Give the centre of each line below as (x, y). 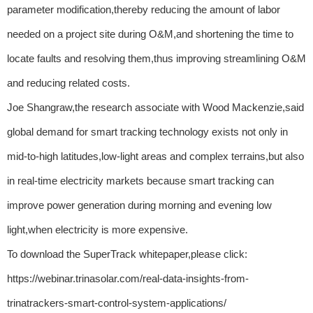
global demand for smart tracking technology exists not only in (147, 132)
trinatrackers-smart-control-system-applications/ (117, 303)
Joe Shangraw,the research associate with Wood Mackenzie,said (155, 108)
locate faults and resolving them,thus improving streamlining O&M (156, 59)
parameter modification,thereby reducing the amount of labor (144, 10)
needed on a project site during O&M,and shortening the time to (150, 34)
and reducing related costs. (68, 83)
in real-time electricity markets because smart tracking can (140, 181)
